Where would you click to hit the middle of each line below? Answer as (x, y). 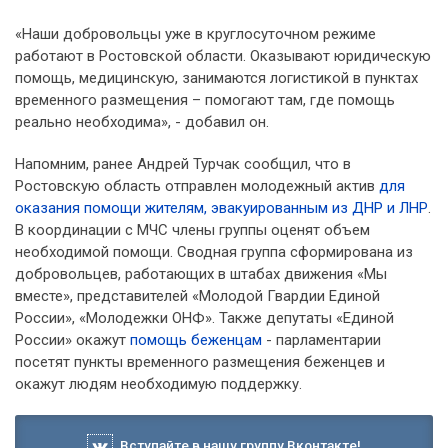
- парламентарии (321, 340)
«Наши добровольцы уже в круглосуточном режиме (195, 34)
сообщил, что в (297, 164)
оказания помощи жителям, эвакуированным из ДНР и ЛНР (221, 208)
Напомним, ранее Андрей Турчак (127, 164)
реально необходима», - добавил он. (142, 122)
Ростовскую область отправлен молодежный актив (197, 186)
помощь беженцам (196, 340)
